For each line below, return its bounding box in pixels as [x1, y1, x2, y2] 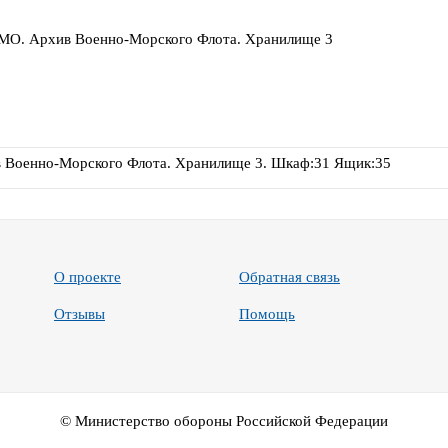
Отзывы [54, 306, 105, 323]
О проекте [54, 269, 121, 286]
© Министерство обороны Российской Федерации [60, 413, 388, 430]
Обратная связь [239, 269, 340, 286]
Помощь [239, 306, 295, 323]
